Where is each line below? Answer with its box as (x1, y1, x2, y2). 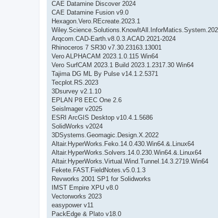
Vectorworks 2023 (52, 192, 102, 200)
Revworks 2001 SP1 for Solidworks (52, 175, 151, 182)
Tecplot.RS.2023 (52, 78, 98, 86)
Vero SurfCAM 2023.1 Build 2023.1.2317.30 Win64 (52, 61, 194, 69)
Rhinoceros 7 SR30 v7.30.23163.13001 (52, 43, 162, 51)
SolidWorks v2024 (52, 122, 103, 130)
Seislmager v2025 (52, 105, 102, 112)
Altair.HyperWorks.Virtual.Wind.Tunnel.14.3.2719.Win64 (52, 157, 208, 165)
